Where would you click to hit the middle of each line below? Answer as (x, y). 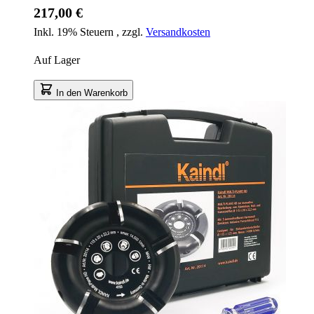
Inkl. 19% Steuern (75, 32)
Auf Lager (57, 60)
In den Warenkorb (92, 93)
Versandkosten (178, 32)
